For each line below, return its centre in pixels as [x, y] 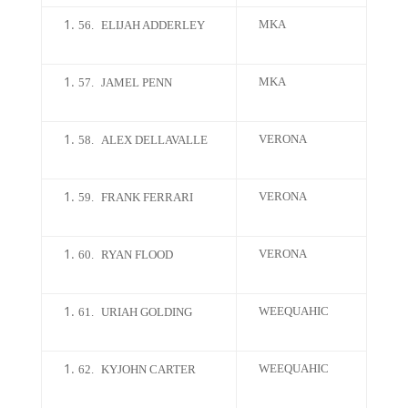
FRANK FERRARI [147, 197]
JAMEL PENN [136, 82]
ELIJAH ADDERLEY [153, 25]
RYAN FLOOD [137, 255]
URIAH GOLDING [146, 312]
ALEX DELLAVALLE [154, 140]
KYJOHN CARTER [148, 369]
